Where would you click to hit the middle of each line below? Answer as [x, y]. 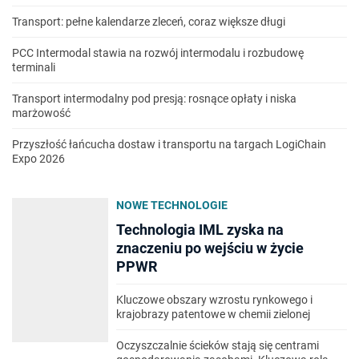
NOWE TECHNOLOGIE [172, 205]
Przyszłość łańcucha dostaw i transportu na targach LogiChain [169, 144]
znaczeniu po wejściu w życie [210, 248]
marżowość [41, 113]
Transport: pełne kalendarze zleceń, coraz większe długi [149, 22]
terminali [34, 67]
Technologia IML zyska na [200, 230]
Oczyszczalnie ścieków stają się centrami [218, 345]
